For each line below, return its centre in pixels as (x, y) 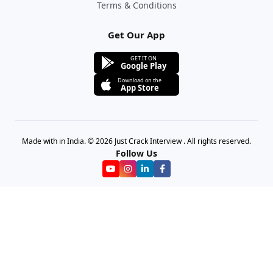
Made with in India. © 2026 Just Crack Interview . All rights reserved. (136, 141)
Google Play (144, 66)
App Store (140, 88)
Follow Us (136, 154)
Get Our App (136, 35)
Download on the (140, 80)
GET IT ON (144, 58)
